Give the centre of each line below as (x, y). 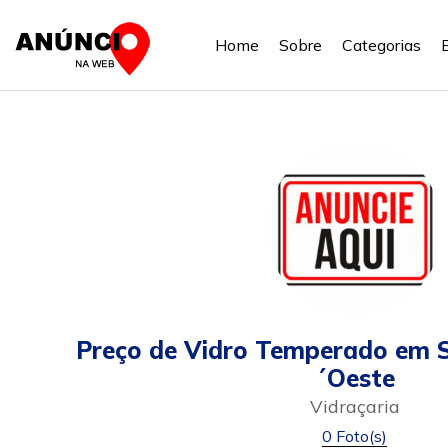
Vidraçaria (354, 406)
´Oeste (354, 378)
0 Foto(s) (354, 436)
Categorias (381, 44)
